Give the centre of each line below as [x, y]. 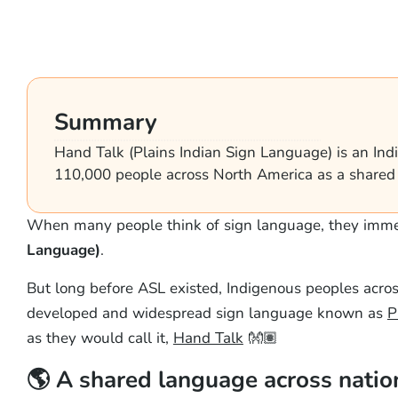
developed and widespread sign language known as [207, 313]
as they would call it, [99, 338]
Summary [105, 121]
